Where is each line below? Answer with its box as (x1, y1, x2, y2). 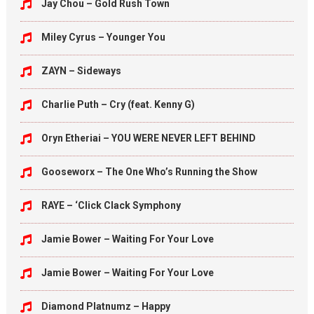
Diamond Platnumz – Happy (41, 301, 170, 312)
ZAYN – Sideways (41, 65, 121, 76)
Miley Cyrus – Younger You (41, 32, 165, 43)
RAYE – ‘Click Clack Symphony (41, 200, 181, 211)
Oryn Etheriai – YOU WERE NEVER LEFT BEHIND (41, 132, 256, 144)
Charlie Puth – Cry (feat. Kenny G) (41, 99, 195, 110)
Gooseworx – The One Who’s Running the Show (41, 166, 257, 177)
